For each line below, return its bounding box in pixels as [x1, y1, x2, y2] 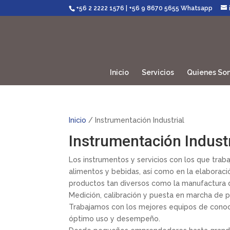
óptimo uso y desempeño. [69, 215, 161, 223]
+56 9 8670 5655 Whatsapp [129, 5, 213, 12]
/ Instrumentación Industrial [86, 116, 185, 124]
